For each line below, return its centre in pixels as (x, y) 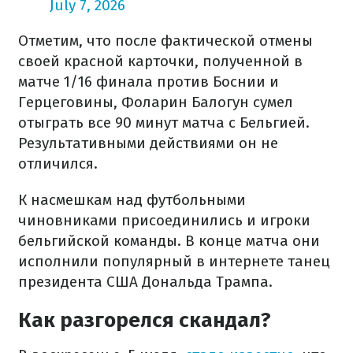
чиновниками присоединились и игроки (164, 220)
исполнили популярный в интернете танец (174, 261)
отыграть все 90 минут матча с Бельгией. (164, 123)
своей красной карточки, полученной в (160, 61)
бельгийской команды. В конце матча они (169, 241)
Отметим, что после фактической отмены (165, 41)
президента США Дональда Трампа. (145, 282)
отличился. (58, 163)
